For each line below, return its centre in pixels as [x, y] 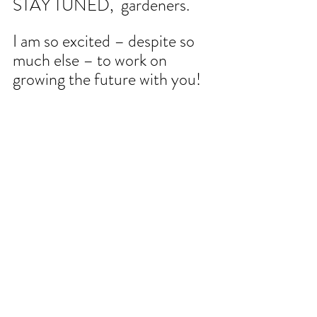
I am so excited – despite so [105, 41]
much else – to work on [92, 60]
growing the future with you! [107, 80]
